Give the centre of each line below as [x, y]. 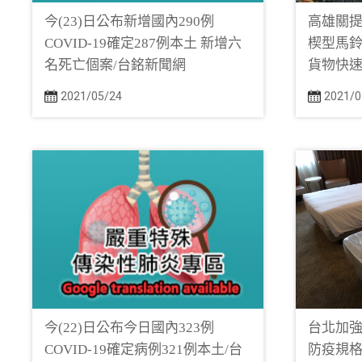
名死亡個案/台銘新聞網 [115, 65]
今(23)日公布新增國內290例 [129, 21]
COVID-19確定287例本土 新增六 [143, 43]
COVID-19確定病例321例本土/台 [143, 349]
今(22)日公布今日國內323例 [129, 328]
